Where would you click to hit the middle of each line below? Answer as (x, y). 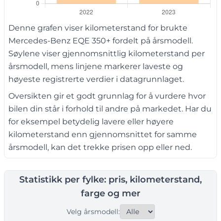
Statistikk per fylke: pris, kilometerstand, (110, 180)
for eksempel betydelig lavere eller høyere (91, 122)
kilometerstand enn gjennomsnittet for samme (103, 135)
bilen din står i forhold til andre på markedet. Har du (110, 109)
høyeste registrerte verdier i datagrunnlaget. (96, 79)
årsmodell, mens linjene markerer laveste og (96, 67)
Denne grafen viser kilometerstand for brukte (98, 28)
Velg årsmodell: (93, 212)
